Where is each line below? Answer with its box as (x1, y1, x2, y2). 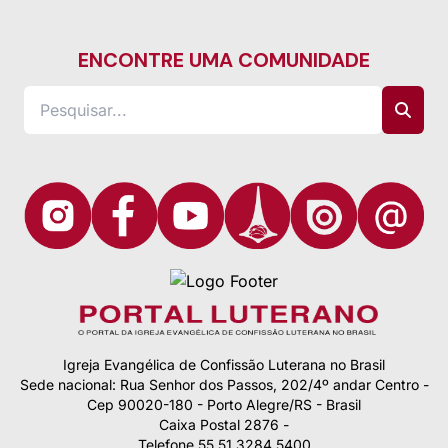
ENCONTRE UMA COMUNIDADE (78, 47, 370, 74)
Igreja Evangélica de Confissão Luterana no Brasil (63, 356, 385, 373)
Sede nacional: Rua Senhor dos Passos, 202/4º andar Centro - (19, 376, 429, 393)
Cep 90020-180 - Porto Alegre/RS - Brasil (87, 396, 361, 413)
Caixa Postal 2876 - (159, 416, 289, 433)
